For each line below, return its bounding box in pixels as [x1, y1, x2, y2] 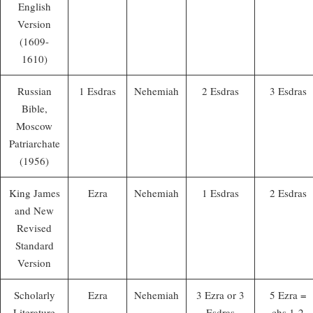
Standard [15, 238, 54, 252]
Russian [17, 83, 52, 98]
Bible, [21, 101, 48, 115]
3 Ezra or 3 [196, 287, 245, 302]
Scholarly [13, 287, 55, 302]
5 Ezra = [270, 287, 306, 302]
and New [15, 203, 54, 217]
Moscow [16, 118, 52, 133]
